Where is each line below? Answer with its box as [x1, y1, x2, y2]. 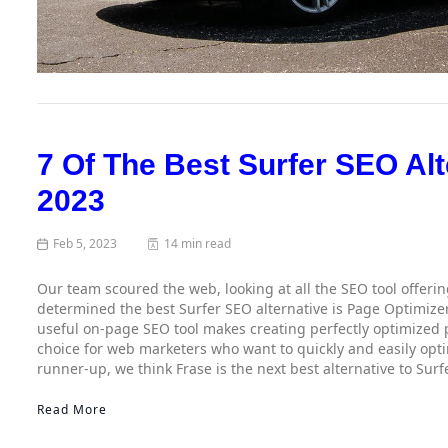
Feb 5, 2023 [53, 234, 118, 252]
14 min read [164, 234, 232, 252]
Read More [37, 400, 107, 418]
